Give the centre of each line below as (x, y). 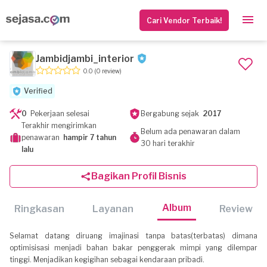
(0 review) (108, 71)
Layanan (113, 209)
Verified (38, 91)
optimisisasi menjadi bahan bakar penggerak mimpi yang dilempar (133, 248)
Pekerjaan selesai (58, 114)
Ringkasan (39, 209)
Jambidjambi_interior (85, 58)
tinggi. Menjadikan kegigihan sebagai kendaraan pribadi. (107, 260)
